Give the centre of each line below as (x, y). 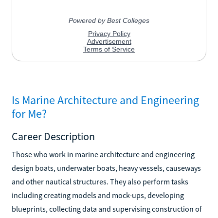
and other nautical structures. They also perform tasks (100, 181)
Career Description (53, 136)
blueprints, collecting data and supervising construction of (107, 209)
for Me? (29, 113)
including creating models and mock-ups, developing (98, 195)
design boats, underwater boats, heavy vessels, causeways (106, 168)
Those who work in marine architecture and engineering (103, 154)
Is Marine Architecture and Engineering (105, 100)
